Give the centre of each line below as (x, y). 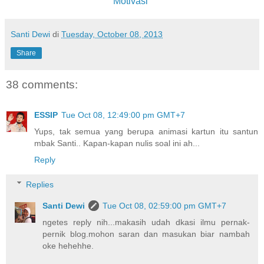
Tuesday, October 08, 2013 (112, 34)
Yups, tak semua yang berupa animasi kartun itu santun (146, 132)
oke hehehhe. (68, 245)
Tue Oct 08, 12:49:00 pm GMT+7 (123, 115)
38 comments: (42, 84)
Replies (40, 184)
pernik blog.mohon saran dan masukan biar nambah (146, 234)
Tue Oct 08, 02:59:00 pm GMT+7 (165, 205)
